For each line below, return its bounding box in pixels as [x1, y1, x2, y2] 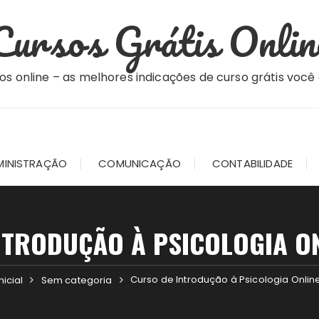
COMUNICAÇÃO [98, 156, 181, 171]
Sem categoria [41, 273, 113, 287]
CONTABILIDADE [212, 156, 293, 171]
